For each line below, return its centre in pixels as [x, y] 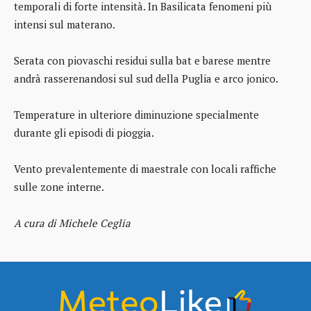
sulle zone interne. [59, 187]
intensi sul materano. [65, 25]
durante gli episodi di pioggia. [84, 133]
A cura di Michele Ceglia [72, 223]
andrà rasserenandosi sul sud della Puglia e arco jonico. [146, 79]
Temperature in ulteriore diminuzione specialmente [136, 115]
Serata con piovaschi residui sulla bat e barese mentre [142, 61]
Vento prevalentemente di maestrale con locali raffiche [145, 169]
